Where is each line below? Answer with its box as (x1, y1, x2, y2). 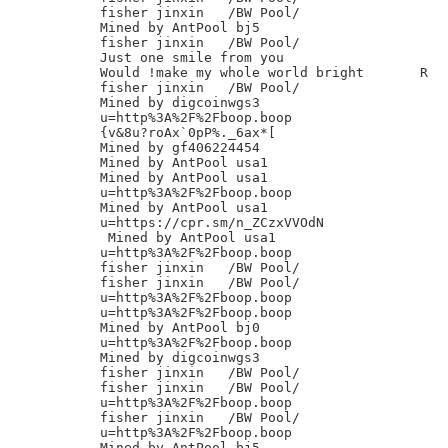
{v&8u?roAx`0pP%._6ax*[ (100, 125, 276, 140)
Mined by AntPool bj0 (100, 320, 260, 335)
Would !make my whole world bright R (100, 65, 428, 80)
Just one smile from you (100, 50, 284, 65)
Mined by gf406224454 (100, 140, 260, 155)
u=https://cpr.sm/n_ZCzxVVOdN (100, 215, 324, 230)
